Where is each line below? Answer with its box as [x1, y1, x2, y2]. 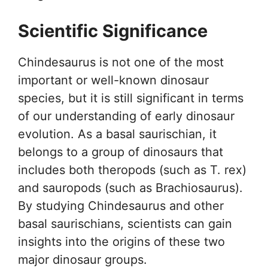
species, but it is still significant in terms [18, 90, 243, 105]
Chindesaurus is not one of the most [18, 54, 224, 69]
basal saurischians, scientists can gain [18, 216, 232, 231]
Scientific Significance [18, 20, 208, 41]
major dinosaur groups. [18, 252, 147, 267]
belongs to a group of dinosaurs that [18, 144, 223, 159]
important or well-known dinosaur [18, 72, 209, 87]
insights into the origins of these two [18, 234, 225, 249]
